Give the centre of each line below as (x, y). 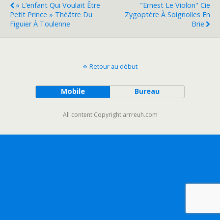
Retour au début (113, 66)
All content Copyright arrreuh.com (110, 115)
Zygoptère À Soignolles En (167, 14)
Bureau (147, 91)
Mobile (73, 91)
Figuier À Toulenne (40, 24)
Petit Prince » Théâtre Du (51, 14)
